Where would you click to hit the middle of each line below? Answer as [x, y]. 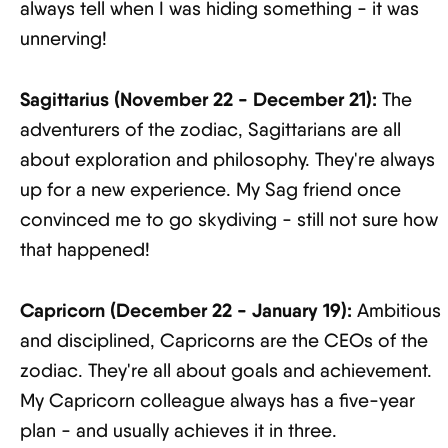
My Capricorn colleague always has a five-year [217, 400]
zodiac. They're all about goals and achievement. [226, 370]
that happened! [85, 249]
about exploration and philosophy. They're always [227, 159]
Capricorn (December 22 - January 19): [186, 310]
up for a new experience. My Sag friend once [210, 189]
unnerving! [63, 38]
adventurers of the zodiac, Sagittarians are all [210, 129]
